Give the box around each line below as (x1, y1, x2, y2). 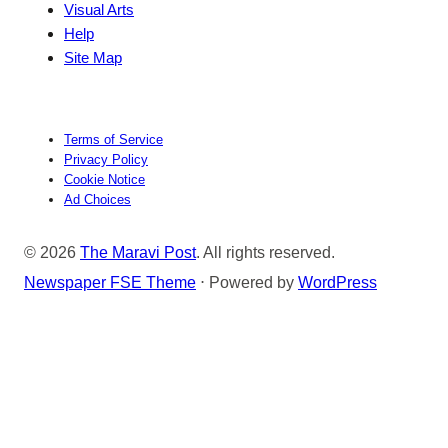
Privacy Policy (64, 152, 148, 168)
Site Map (64, 49, 122, 67)
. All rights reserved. (196, 243, 335, 262)
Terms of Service (64, 132, 163, 148)
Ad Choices (64, 192, 131, 208)
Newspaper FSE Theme (24, 273, 196, 292)
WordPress (298, 273, 377, 292)
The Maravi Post (80, 243, 196, 262)
